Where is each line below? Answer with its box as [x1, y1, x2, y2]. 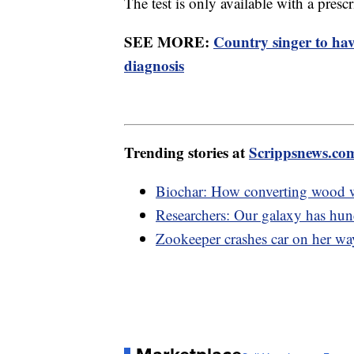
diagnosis [124, 55, 184, 77]
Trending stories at [124, 141, 249, 163]
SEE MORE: [124, 31, 213, 53]
